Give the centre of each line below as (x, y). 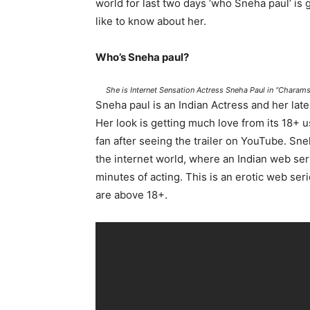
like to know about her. (151, 21)
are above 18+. (131, 195)
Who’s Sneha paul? (142, 57)
